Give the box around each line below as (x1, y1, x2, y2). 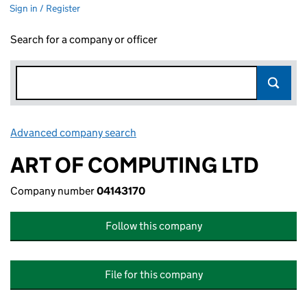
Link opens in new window (138, 126, 260, 139)
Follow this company (105, 219, 202, 232)
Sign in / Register (10, 2, 80, 14)
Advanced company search (10, 126, 136, 139)
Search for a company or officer (10, 33, 158, 46)
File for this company (104, 268, 203, 281)
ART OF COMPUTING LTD (10, 151, 259, 179)
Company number (10, 184, 97, 197)
